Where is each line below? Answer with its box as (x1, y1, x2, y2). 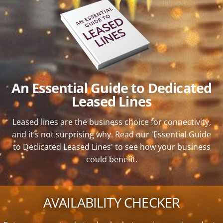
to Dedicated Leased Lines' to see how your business (12, 141, 211, 152)
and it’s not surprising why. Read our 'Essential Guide (12, 128, 211, 140)
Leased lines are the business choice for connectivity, (12, 116, 211, 127)
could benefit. (86, 153, 137, 165)
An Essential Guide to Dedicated (11, 78, 212, 97)
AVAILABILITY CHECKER (43, 193, 180, 212)
